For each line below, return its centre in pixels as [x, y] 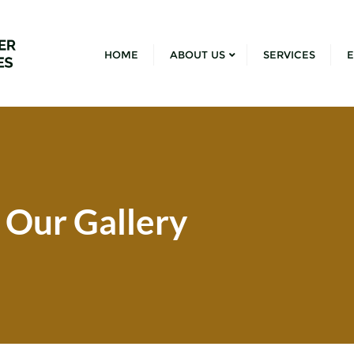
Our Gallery [96, 221]
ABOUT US [198, 54]
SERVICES [289, 54]
